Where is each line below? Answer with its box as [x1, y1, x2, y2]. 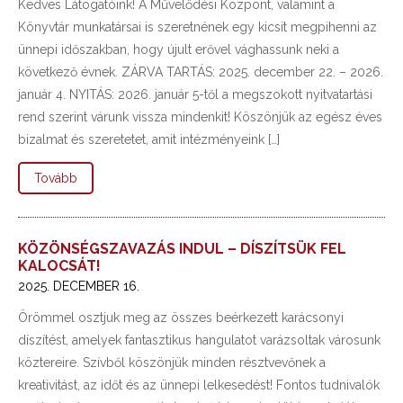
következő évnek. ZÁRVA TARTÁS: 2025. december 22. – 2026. [18, 65, 383, 79]
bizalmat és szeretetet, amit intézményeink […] [18, 132, 280, 147]
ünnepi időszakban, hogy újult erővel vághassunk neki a [18, 42, 339, 57]
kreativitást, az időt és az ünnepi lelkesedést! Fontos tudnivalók [18, 378, 380, 392]
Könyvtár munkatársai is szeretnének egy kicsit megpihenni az [18, 20, 377, 34]
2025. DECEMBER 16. [18, 279, 139, 293]
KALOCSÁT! [18, 257, 101, 274]
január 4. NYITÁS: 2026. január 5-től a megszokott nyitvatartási [18, 87, 372, 102]
